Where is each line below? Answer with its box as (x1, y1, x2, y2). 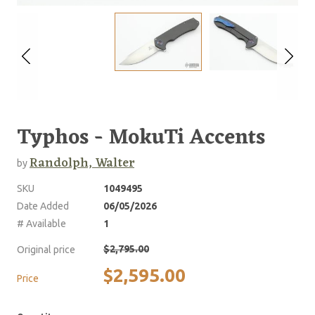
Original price (17, 243, 75, 255)
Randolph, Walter (30, 151, 134, 174)
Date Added (17, 200, 69, 212)
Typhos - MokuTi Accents (17, 119, 265, 157)
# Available (17, 217, 66, 229)
